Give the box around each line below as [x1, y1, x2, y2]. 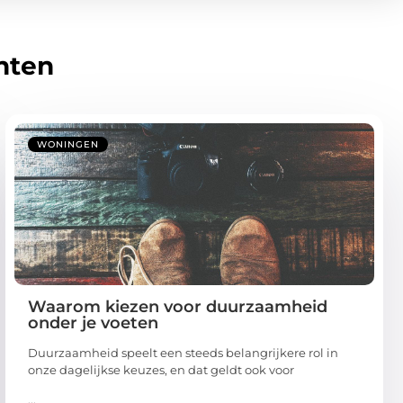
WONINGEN [37, 138, 99, 150]
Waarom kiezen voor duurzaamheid [28, 296, 327, 317]
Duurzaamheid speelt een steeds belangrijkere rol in [28, 345, 338, 360]
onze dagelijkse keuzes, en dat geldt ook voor [28, 362, 294, 377]
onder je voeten [28, 312, 158, 333]
